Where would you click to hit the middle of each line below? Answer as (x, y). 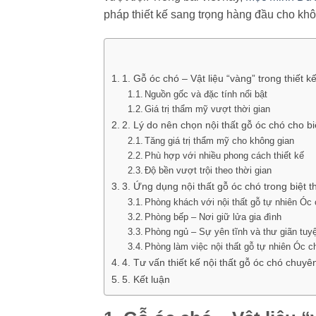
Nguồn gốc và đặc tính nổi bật (206, 94)
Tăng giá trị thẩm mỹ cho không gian (220, 141)
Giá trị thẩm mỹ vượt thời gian (208, 109)
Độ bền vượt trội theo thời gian (208, 170)
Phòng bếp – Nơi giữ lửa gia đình (213, 217)
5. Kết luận (146, 279)
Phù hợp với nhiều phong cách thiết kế (225, 156)
